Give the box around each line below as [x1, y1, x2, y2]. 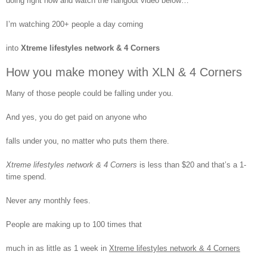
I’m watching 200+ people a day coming [6, 19, 143, 29]
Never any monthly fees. [6, 195, 91, 205]
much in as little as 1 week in [6, 243, 109, 253]
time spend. [6, 172, 46, 181]
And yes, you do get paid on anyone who [6, 112, 147, 122]
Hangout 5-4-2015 [190, 10, 243, 18]
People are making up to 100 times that [6, 219, 142, 229]
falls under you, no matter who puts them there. [6, 136, 169, 145]
